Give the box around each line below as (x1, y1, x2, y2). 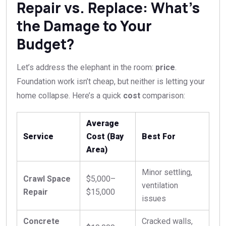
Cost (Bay (86, 132, 124, 142)
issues (142, 194, 166, 204)
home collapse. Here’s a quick (17, 91, 123, 101)
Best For (142, 132, 176, 142)
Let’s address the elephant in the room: (17, 63, 155, 73)
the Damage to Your (17, 16, 152, 36)
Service (23, 132, 53, 142)
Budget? (17, 34, 74, 54)
